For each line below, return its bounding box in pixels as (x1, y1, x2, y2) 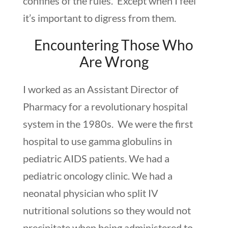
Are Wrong (79, 52, 149, 70)
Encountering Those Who (34, 36, 194, 53)
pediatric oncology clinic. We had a (22, 169, 173, 182)
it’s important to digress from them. (22, 11, 176, 24)
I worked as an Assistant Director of (22, 82, 179, 95)
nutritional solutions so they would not (22, 204, 191, 216)
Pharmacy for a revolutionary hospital (22, 100, 188, 112)
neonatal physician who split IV (22, 186, 158, 199)
